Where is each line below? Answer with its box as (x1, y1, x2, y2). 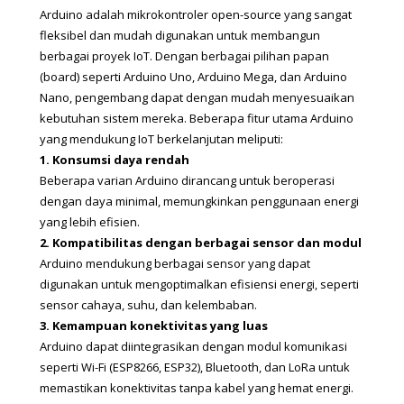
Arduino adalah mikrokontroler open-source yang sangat (40, 5, 352, 23)
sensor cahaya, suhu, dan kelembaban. (40, 296, 257, 313)
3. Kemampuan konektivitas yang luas (40, 317, 268, 334)
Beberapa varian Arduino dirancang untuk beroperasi (40, 171, 335, 188)
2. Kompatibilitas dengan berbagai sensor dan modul (40, 234, 362, 251)
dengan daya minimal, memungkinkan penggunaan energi (40, 192, 359, 209)
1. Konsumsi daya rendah (40, 151, 189, 168)
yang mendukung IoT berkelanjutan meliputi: (40, 130, 283, 147)
